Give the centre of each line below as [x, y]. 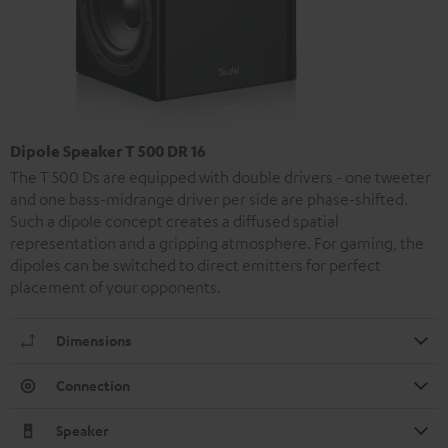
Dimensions [94, 340]
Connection [93, 385]
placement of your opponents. [115, 286]
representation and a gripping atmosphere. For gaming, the [217, 242]
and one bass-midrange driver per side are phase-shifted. [209, 198]
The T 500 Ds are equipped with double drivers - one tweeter [220, 176]
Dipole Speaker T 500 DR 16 [108, 150]
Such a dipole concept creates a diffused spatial [174, 220]
